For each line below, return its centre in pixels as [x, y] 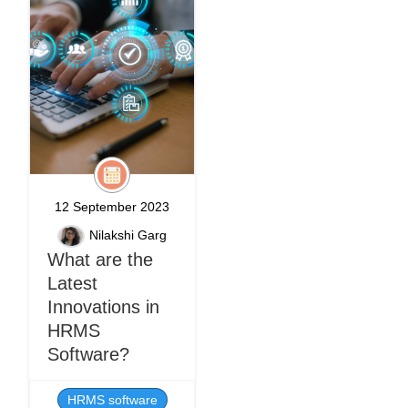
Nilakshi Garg [128, 235]
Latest [72, 283]
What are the [100, 260]
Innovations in [103, 307]
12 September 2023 [112, 207]
